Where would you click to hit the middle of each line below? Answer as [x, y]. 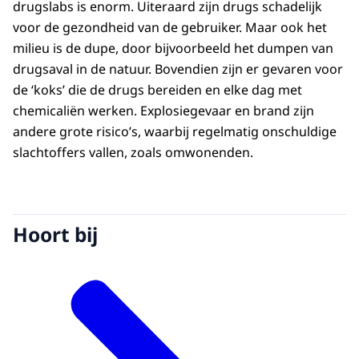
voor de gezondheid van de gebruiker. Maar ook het [170, 28]
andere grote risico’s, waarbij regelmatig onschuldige [175, 132]
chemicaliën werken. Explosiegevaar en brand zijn [163, 111]
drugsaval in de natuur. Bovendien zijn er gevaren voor [178, 69]
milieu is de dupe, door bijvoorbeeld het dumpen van [173, 48]
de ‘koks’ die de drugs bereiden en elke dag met [157, 90]
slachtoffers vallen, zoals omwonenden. [136, 153]
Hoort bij [55, 234]
